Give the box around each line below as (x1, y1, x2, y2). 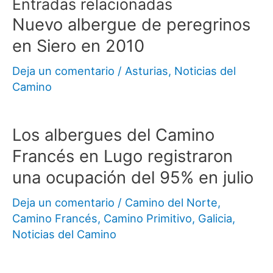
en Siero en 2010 (12, 35, 144, 56)
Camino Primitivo (104, 211, 192, 225)
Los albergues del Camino (12, 124, 214, 146)
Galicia (198, 211, 232, 225)
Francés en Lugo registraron (12, 146, 233, 167)
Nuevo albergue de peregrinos (12, 13, 250, 35)
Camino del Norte (125, 196, 218, 210)
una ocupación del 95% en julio (12, 167, 253, 188)
